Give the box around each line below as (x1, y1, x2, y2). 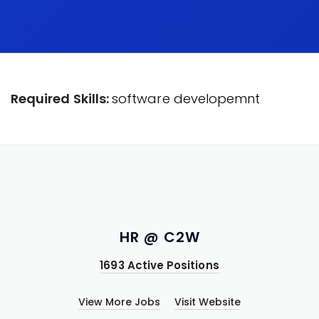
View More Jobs (78, 295, 161, 309)
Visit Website (174, 295, 241, 309)
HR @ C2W (119, 227, 200, 247)
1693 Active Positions (100, 258, 219, 273)
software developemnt (112, 90, 261, 108)
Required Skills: (11, 90, 113, 108)
